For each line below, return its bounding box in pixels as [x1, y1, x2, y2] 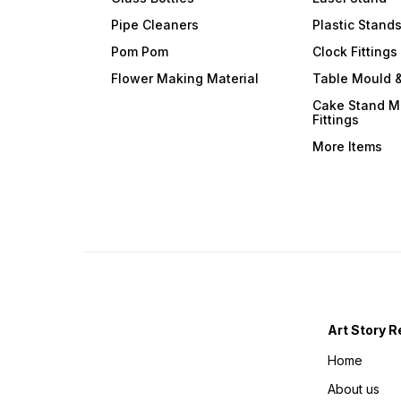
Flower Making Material [111, 71, 260, 87]
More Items [312, 139, 383, 155]
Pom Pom [111, 44, 169, 60]
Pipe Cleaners [111, 17, 200, 33]
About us [328, 381, 380, 397]
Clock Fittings [312, 44, 398, 60]
